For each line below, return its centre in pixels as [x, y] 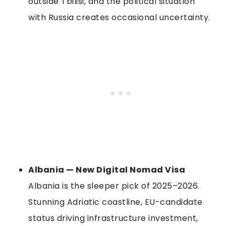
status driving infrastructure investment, [113, 218]
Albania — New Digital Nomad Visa [107, 169]
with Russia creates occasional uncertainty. [119, 17]
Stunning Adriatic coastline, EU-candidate [116, 202]
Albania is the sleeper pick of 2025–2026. [114, 186]
